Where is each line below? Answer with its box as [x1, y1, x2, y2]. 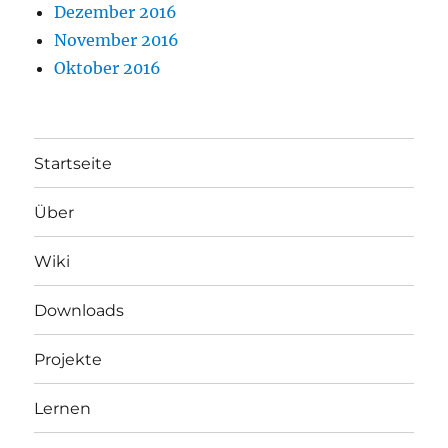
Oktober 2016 [54, 58, 162, 78]
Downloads [34, 300, 125, 320]
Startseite [34, 153, 113, 173]
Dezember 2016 [54, 2, 178, 22]
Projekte [34, 349, 103, 369]
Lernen [34, 398, 92, 418]
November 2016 [54, 30, 180, 50]
